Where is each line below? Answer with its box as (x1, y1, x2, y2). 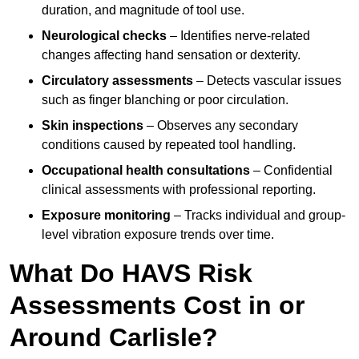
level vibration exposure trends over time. (42, 228, 274, 242)
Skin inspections (42, 119, 143, 133)
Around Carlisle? (10, 323, 218, 353)
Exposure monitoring (42, 208, 171, 223)
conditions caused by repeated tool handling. (42, 138, 296, 152)
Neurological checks (42, 29, 167, 43)
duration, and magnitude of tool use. (42, 3, 244, 18)
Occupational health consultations (42, 163, 250, 178)
